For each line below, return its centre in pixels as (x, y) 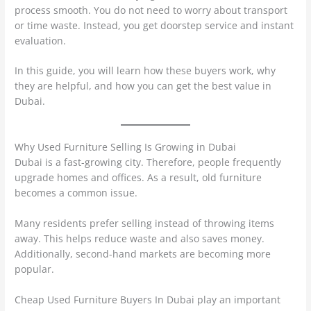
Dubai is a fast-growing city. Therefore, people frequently (148, 162)
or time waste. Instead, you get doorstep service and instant (154, 25)
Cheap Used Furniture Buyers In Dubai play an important (148, 300)
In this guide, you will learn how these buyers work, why (145, 71)
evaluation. (41, 40)
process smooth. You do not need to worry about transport (151, 10)
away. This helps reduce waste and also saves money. (140, 239)
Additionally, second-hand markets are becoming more (143, 254)
